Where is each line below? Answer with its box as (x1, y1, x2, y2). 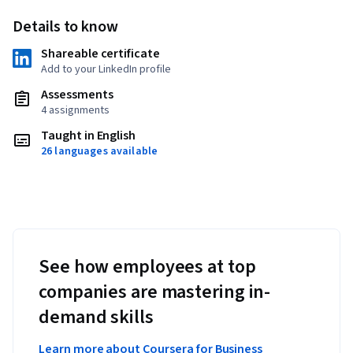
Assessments (41, 86, 113, 104)
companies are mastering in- (39, 278, 271, 307)
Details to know (13, 16, 119, 39)
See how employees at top (39, 253, 256, 281)
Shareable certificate (41, 45, 160, 63)
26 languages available (41, 143, 158, 160)
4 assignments (41, 102, 110, 119)
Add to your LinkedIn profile (41, 61, 171, 78)
